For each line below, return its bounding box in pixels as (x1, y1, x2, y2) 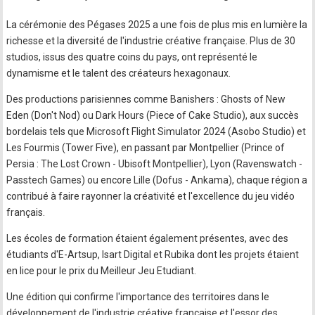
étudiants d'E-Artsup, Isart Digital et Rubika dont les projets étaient (6, 248, 300, 260)
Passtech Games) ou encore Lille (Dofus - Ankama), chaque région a (6, 174, 308, 186)
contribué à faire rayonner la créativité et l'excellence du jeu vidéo (6, 190, 295, 202)
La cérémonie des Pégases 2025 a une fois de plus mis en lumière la (6, 18, 308, 30)
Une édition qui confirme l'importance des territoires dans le (6, 290, 270, 302)
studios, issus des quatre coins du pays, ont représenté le (6, 51, 258, 63)
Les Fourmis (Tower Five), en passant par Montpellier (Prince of (6, 141, 285, 153)
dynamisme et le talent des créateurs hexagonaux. (6, 67, 231, 79)
